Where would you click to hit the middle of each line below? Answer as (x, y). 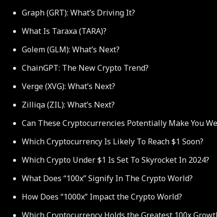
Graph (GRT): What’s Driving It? (78, 12)
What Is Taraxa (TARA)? (64, 31)
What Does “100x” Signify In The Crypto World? (107, 178)
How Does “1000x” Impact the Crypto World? (102, 196)
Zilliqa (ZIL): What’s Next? (68, 104)
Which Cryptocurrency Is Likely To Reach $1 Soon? (113, 141)
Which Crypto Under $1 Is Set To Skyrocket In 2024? (116, 160)
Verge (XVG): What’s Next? (69, 86)
